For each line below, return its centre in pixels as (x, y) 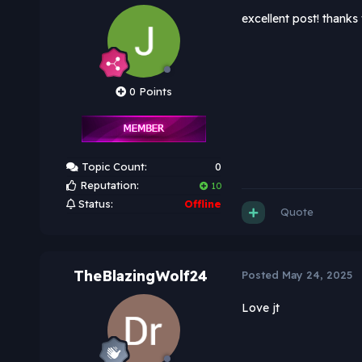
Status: (94, 204)
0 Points (149, 92)
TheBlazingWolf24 (140, 276)
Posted (261, 275)
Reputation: (107, 185)
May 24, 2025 (317, 275)
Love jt (262, 308)
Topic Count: (112, 167)
